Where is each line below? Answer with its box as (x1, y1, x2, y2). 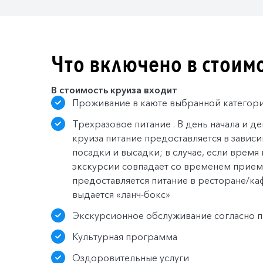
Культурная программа (72, 230, 177, 242)
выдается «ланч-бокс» (72, 188, 170, 200)
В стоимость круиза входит (51, 83, 177, 96)
